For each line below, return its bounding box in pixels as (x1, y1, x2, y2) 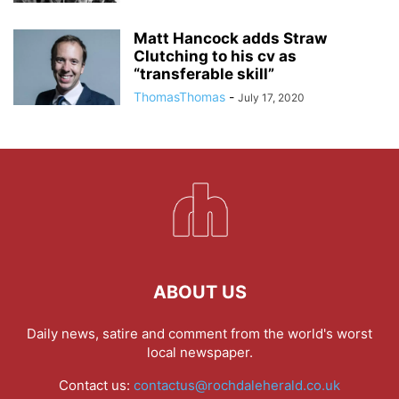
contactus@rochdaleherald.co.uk (134, 376, 340, 394)
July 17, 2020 (238, 90, 305, 104)
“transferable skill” (134, 64, 274, 83)
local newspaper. (146, 343, 253, 361)
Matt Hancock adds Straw (134, 28, 327, 47)
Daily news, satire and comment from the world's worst (27, 324, 372, 342)
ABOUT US (152, 281, 247, 303)
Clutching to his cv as (134, 46, 297, 65)
